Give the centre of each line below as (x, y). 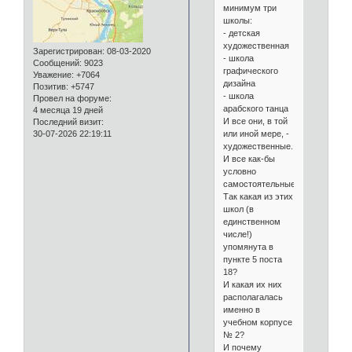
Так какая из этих (258, 197)
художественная (256, 46)
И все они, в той (255, 121)
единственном (251, 222)
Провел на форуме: (72, 99)
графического (250, 71)
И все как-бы (249, 159)
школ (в (238, 209)
